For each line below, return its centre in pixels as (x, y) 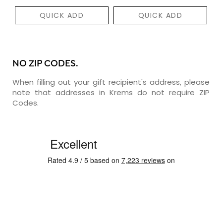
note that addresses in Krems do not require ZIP (111, 92)
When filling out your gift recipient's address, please (111, 82)
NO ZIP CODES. (45, 64)
